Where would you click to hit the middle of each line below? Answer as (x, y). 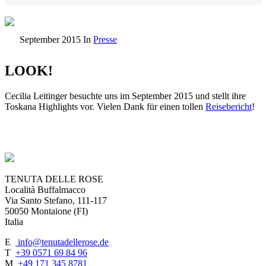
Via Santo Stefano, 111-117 (56, 200)
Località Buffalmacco (45, 189)
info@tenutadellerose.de (62, 242)
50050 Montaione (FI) (46, 211)
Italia (14, 221)
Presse (105, 39)
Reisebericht (229, 106)
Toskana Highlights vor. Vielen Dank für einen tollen (105, 106)
